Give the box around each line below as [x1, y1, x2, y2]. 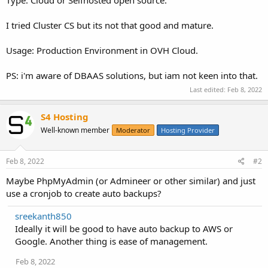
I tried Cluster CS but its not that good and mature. [6, 19, 214, 31]
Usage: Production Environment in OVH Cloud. [6, 44, 198, 56]
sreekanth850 [15, 209, 72, 222]
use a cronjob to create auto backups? [6, 187, 162, 199]
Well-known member [41, 125, 109, 135]
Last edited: [190, 85, 227, 94]
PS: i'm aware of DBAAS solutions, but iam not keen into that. [6, 69, 258, 81]
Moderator [116, 126, 150, 135]
